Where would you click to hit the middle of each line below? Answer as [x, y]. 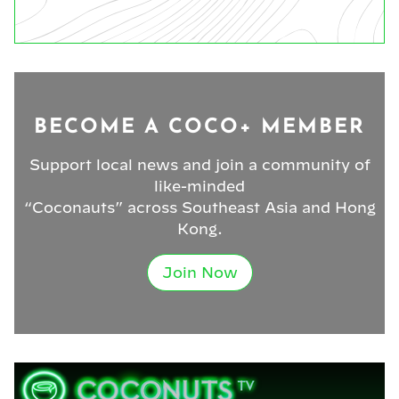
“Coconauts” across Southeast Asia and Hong [199, 208]
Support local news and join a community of [199, 165]
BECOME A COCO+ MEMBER [199, 128]
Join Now [199, 273]
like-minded [199, 187]
